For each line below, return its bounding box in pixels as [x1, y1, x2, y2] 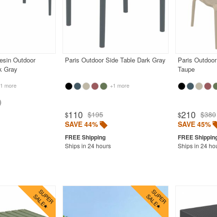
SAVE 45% [177, 119, 211, 129]
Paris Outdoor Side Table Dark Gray [64, 55, 166, 64]
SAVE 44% [64, 119, 98, 129]
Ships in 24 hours [64, 141, 111, 150]
